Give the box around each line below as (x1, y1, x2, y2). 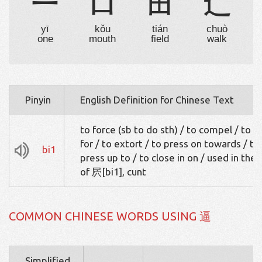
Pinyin (25, 94, 51, 106)
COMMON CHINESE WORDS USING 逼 (9, 209, 211, 223)
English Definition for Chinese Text (80, 94, 234, 106)
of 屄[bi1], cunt (80, 166, 146, 178)
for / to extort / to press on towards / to (80, 138, 260, 150)
